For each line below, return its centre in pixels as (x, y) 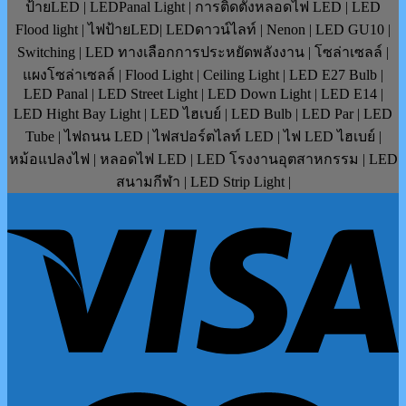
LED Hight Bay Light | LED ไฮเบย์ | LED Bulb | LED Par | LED (203, 113)
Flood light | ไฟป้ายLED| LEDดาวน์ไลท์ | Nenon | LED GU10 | (203, 29)
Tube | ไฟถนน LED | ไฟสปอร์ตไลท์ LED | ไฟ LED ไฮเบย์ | (203, 136)
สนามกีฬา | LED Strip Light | (203, 181)
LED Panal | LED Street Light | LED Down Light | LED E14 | (203, 93)
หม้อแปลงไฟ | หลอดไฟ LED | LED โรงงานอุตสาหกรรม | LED (203, 159)
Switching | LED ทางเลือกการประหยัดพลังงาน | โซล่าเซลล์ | (203, 52)
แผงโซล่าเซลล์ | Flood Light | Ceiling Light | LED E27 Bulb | (203, 74)
